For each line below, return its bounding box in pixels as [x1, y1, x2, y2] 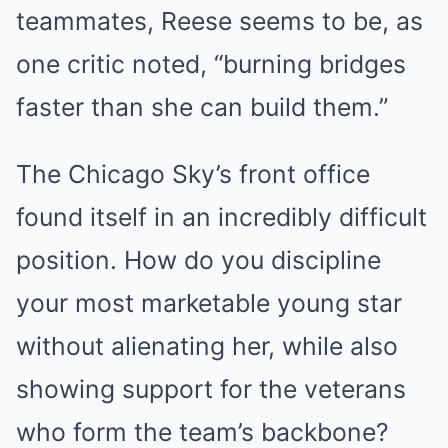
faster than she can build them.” [16, 92, 388, 123]
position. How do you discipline [16, 245, 381, 276]
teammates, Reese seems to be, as [16, 6, 423, 37]
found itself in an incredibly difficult [16, 202, 427, 233]
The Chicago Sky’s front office [16, 159, 370, 190]
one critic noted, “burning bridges [16, 49, 406, 80]
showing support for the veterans [16, 374, 406, 405]
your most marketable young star [16, 288, 402, 319]
